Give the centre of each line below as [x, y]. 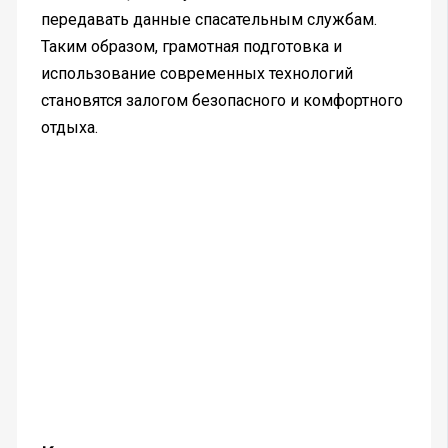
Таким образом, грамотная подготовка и [191, 46]
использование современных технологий [196, 73]
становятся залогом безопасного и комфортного [221, 100]
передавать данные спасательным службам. [208, 19]
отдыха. [69, 127]
